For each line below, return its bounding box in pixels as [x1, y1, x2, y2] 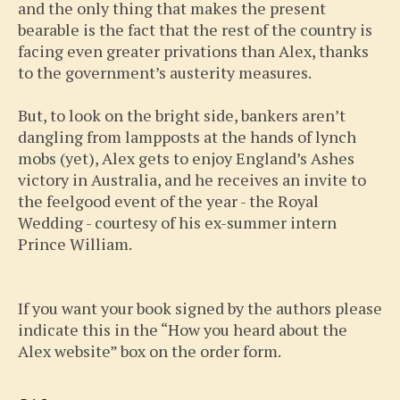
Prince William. [18, 232, 132, 254]
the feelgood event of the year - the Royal [18, 189, 319, 212]
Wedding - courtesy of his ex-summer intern [18, 211, 337, 233]
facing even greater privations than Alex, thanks [18, 39, 369, 62]
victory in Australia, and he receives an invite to [18, 168, 366, 190]
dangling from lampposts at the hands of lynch [18, 125, 356, 147]
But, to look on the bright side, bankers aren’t [18, 104, 346, 126]
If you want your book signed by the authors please [18, 296, 382, 319]
